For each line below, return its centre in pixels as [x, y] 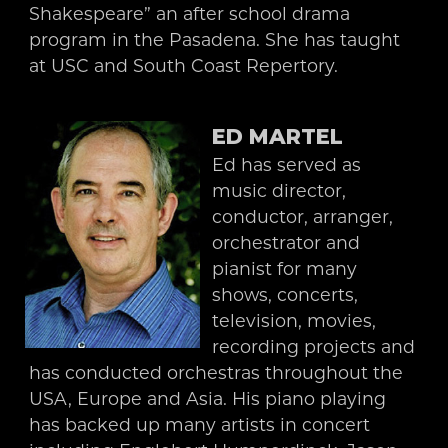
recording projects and [314, 346]
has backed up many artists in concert [199, 424]
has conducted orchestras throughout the [215, 372]
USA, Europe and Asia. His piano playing [207, 398]
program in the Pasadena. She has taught [214, 39]
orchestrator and [286, 242]
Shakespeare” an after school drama [189, 13]
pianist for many [285, 268]
